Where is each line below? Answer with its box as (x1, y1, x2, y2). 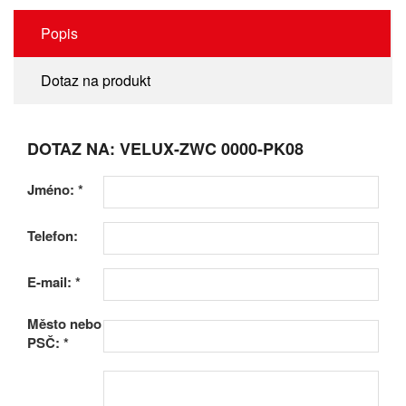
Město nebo (27, 314, 101, 334)
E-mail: (27, 272, 75, 293)
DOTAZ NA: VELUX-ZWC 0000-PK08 (27, 137, 304, 161)
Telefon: (27, 226, 78, 246)
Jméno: (27, 179, 78, 200)
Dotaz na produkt (41, 70, 150, 92)
